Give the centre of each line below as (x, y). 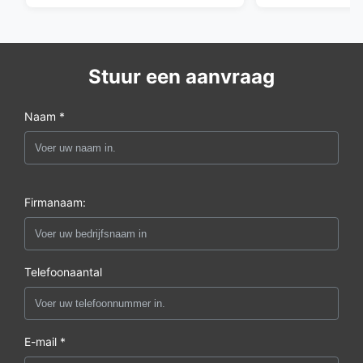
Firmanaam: (55, 203)
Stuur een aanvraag (181, 77)
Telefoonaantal (63, 272)
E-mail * (45, 342)
